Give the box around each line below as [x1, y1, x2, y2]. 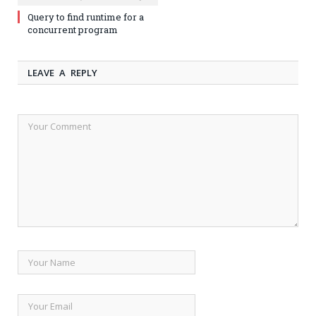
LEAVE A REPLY [28, 66, 97, 79]
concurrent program [28, 23, 118, 36]
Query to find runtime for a [28, 10, 144, 23]
